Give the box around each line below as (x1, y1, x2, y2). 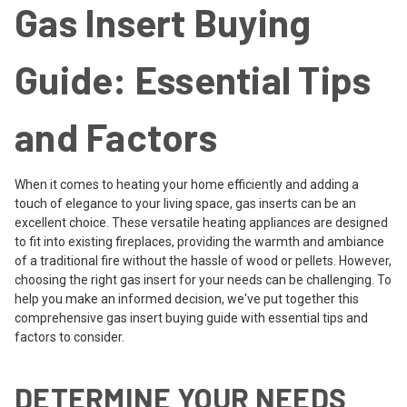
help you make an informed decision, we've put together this (15, 291, 359, 306)
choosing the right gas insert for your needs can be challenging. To (15, 272, 392, 287)
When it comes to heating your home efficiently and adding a (15, 176, 359, 192)
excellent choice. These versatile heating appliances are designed (15, 214, 388, 230)
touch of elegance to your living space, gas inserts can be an (15, 195, 356, 211)
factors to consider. (15, 329, 124, 344)
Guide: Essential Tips (15, 56, 372, 102)
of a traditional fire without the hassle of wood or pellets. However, (15, 253, 392, 268)
